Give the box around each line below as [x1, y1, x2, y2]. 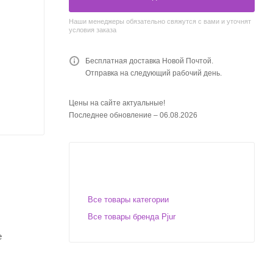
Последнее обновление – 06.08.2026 [69, 110, 197, 119]
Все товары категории [88, 194, 169, 204]
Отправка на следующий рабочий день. [85, 68, 222, 77]
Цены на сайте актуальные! [69, 98, 165, 107]
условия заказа [69, 26, 116, 34]
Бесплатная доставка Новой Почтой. [85, 56, 213, 65]
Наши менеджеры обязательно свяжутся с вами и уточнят [69, 17, 251, 25]
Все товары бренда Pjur [88, 211, 175, 221]
